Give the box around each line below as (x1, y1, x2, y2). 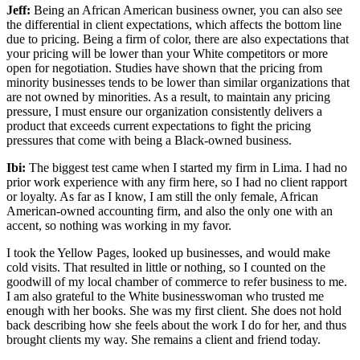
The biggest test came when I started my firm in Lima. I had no (26, 161, 347, 175)
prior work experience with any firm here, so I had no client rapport (6, 175, 347, 190)
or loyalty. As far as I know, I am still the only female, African (6, 190, 318, 204)
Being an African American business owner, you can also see (31, 3, 342, 18)
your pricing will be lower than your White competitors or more (6, 47, 328, 61)
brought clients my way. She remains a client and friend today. (6, 333, 321, 347)
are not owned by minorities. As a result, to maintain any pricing (6, 90, 330, 104)
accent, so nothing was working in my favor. (6, 219, 231, 233)
